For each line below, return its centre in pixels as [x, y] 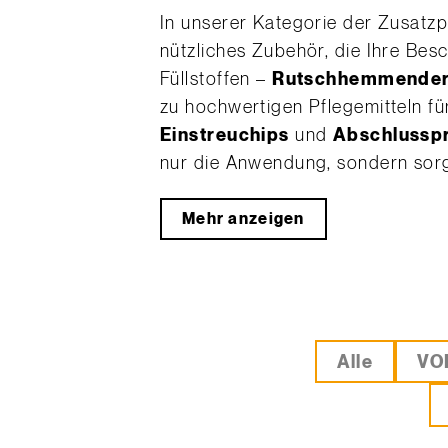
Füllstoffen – [216, 79]
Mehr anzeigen [243, 219]
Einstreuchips [225, 135]
